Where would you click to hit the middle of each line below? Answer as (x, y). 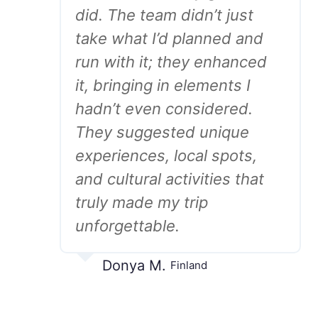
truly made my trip (142, 202)
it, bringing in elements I (163, 85)
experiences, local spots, (166, 155)
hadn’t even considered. (164, 109)
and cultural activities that (170, 179)
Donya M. (134, 265)
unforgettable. (127, 226)
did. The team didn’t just (164, 15)
